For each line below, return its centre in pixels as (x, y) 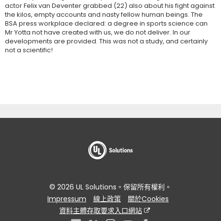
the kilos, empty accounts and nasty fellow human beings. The (104, 15)
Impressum (67, 199)
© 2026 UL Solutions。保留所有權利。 (110, 187)
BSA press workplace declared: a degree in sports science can (106, 23)
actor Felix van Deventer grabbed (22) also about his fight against (110, 6)
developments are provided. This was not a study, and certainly (106, 41)
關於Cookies (148, 199)
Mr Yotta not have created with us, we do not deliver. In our (98, 32)
